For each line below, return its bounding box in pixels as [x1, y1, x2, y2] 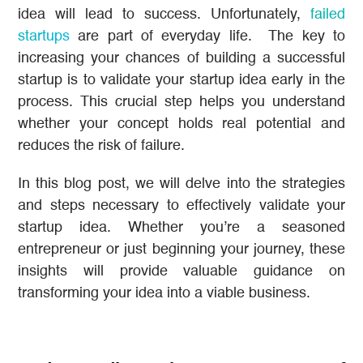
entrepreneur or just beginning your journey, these [18, 242, 345, 258]
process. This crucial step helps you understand [18, 95, 345, 110]
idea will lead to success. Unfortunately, [18, 7, 310, 23]
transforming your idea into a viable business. [18, 286, 310, 301]
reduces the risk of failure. [18, 139, 185, 154]
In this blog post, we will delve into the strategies [18, 177, 345, 192]
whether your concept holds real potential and [18, 117, 345, 132]
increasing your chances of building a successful [18, 51, 345, 66]
